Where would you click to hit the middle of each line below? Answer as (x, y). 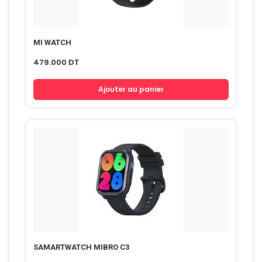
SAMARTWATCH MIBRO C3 (81, 247)
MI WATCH (52, 42)
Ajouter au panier (131, 89)
